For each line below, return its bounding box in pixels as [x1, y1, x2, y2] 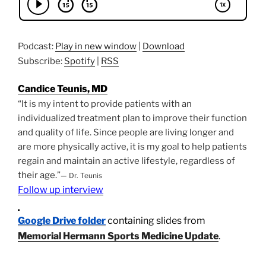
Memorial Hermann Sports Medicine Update [18, 230, 218, 242]
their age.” [18, 170, 61, 181]
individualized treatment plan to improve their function [18, 113, 247, 124]
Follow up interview [18, 184, 103, 196]
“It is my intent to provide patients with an [18, 99, 192, 110]
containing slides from [106, 215, 205, 227]
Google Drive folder [18, 215, 106, 227]
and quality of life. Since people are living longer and [18, 127, 234, 138]
